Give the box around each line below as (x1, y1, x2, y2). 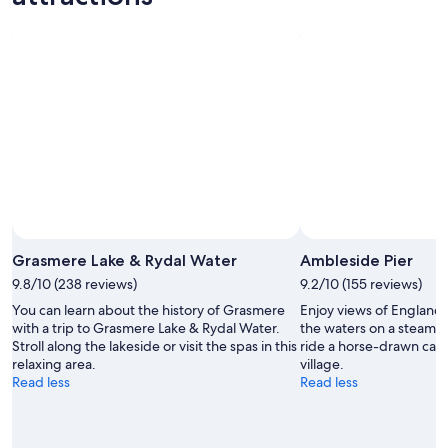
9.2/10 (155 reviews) (300, 274, 422, 293)
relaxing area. (12, 354, 96, 373)
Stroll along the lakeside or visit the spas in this (12, 336, 297, 355)
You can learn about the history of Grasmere (12, 300, 285, 319)
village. (300, 354, 344, 373)
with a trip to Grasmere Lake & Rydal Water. (12, 318, 280, 337)
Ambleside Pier (300, 250, 413, 270)
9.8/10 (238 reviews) (12, 274, 137, 293)
